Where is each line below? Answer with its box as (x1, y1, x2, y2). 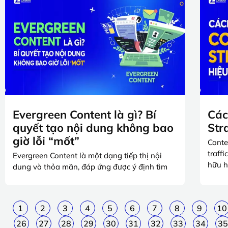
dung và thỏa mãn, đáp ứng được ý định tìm (13, 162, 167, 172)
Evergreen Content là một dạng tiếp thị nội (13, 151, 162, 161)
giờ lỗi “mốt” (13, 134, 79, 149)
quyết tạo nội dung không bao (13, 121, 174, 135)
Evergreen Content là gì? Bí (13, 107, 156, 122)
